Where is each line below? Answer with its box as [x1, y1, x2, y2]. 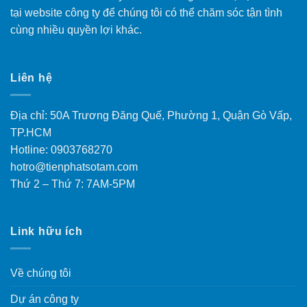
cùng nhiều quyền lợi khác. [10, 24, 142, 36]
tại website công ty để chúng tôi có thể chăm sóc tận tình [10, 7, 282, 19]
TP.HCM [10, 126, 51, 138]
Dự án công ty [10, 293, 79, 305]
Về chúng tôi [10, 267, 71, 279]
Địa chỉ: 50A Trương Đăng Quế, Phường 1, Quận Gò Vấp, [10, 109, 292, 121]
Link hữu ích [10, 225, 83, 238]
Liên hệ [10, 72, 53, 84]
